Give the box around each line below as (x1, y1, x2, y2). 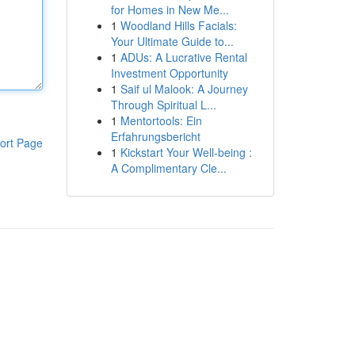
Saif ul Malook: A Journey (120, 81, 248, 97)
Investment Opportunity (110, 65, 228, 81)
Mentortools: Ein (120, 113, 202, 128)
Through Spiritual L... (110, 97, 216, 113)
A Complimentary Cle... (110, 160, 227, 176)
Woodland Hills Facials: (120, 17, 237, 33)
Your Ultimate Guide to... (110, 33, 234, 49)
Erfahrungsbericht (110, 128, 200, 144)
